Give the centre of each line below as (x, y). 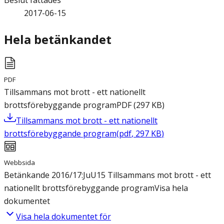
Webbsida (19, 163)
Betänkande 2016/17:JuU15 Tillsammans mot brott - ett (107, 175)
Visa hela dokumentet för (63, 217)
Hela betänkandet (58, 39)
